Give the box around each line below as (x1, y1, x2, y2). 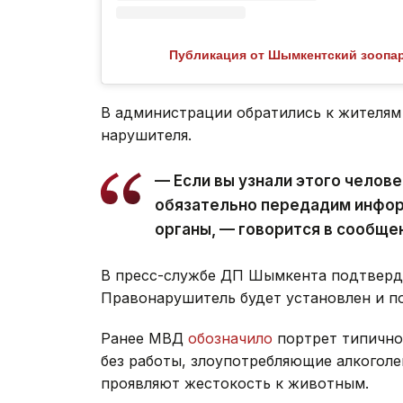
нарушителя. (101, 125, 192, 144)
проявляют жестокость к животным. (101, 373, 369, 392)
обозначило (188, 328, 273, 347)
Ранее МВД (101, 328, 188, 347)
